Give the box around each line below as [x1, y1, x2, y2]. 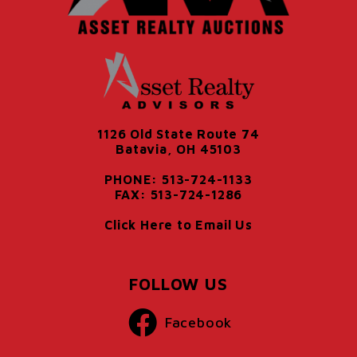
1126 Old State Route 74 [97, 127, 260, 142]
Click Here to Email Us [104, 218, 253, 233]
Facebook [164, 314, 233, 331]
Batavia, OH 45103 [116, 142, 241, 157]
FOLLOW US [129, 274, 228, 294]
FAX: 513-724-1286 [114, 187, 243, 202]
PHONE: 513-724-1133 [104, 172, 253, 187]
